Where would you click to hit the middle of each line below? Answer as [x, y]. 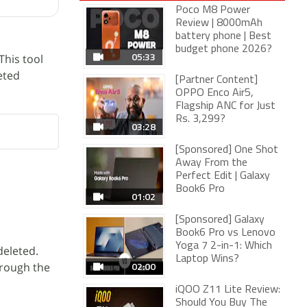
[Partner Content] [217, 80]
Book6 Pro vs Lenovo [225, 233]
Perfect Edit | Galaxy [223, 176]
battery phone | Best [223, 36]
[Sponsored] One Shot [227, 150]
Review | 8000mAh [219, 23]
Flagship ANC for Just [225, 106]
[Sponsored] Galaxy [220, 220]
